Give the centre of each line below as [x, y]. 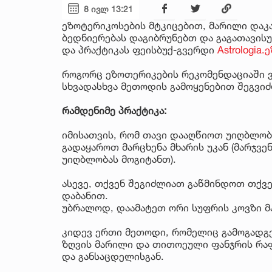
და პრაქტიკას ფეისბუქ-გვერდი [140, 49]
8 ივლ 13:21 [108, 8]
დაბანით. [85, 195]
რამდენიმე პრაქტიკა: [114, 110]
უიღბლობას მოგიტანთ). [119, 159]
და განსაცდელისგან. [113, 256]
